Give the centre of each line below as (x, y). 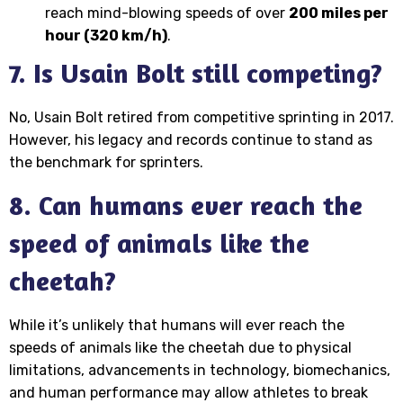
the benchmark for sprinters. (106, 162)
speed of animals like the (159, 243)
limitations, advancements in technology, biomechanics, (200, 371)
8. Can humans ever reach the (186, 206)
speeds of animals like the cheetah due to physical (180, 348)
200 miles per (339, 13)
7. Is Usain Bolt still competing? (196, 72)
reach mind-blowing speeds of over (167, 13)
